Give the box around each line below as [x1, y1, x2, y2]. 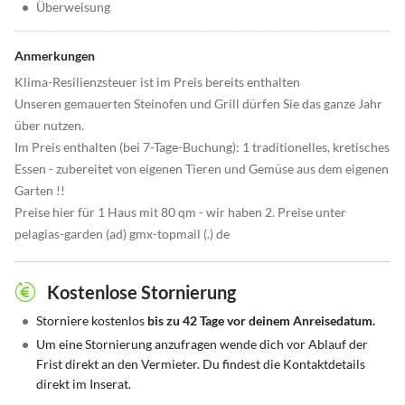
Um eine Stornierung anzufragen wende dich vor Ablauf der [36, 336, 368, 353]
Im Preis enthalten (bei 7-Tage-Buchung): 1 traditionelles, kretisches [14, 139, 390, 155]
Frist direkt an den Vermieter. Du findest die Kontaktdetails [36, 356, 365, 372]
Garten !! [14, 183, 65, 199]
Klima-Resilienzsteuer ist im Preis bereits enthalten [14, 74, 300, 90]
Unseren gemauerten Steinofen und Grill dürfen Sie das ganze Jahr [14, 96, 382, 112]
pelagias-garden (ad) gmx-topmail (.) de [14, 226, 230, 242]
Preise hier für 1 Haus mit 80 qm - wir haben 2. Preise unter [14, 204, 346, 221]
